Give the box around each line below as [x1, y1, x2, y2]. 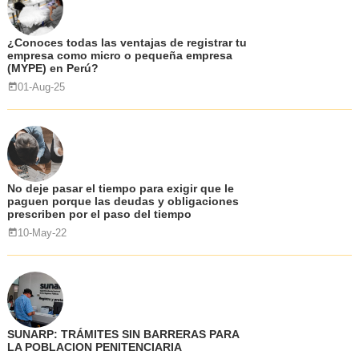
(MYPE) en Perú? [6, 62, 99, 75]
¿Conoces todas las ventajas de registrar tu [6, 36, 247, 49]
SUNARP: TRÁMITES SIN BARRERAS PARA [6, 328, 239, 341]
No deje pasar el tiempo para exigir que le [6, 182, 234, 195]
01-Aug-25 [17, 81, 65, 93]
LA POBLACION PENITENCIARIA [6, 341, 182, 353]
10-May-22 [17, 227, 67, 239]
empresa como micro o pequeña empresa [6, 49, 232, 62]
